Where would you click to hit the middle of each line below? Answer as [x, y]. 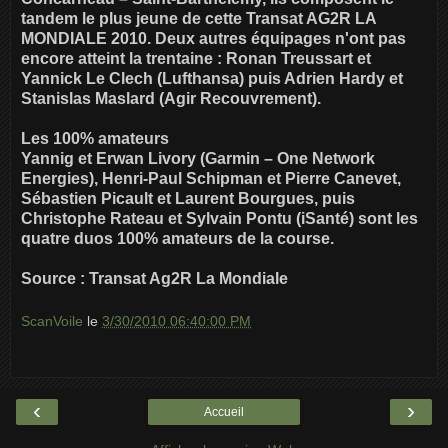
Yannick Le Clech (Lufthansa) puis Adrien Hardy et [212, 78]
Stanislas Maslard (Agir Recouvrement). [171, 98]
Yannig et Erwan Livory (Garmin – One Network [198, 158]
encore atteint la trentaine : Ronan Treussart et [196, 58]
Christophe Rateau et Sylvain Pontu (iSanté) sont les [219, 218]
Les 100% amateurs [95, 138]
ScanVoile [54, 321]
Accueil [224, 411]
